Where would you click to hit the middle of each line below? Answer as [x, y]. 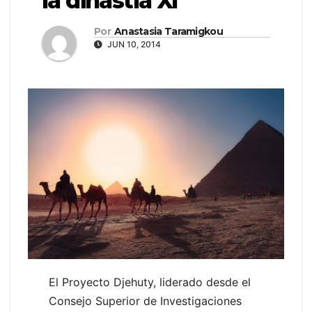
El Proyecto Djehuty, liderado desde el [150, 282]
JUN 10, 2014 [133, 44]
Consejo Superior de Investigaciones [145, 301]
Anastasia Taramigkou [168, 31]
